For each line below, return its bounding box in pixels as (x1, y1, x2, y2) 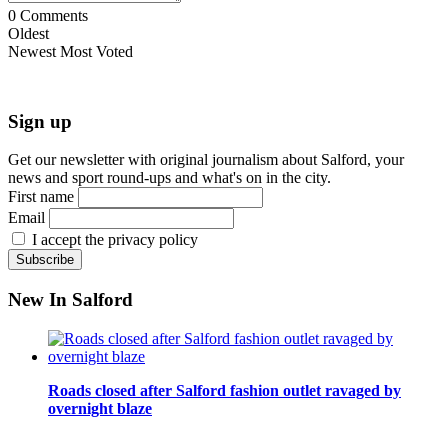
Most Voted (60, 42, 133, 60)
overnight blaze (48, 399, 152, 417)
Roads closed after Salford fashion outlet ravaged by (48, 381, 401, 399)
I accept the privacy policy (28, 231, 198, 249)
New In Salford (8, 289, 133, 311)
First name (8, 188, 74, 206)
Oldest (8, 24, 49, 42)
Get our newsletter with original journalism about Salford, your (8, 151, 404, 169)
